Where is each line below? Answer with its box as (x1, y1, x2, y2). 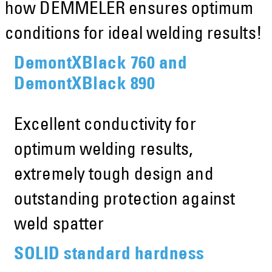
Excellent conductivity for (14, 117, 196, 135)
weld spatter (14, 216, 104, 234)
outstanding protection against (14, 191, 236, 209)
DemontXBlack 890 (14, 76, 155, 94)
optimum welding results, (14, 141, 193, 160)
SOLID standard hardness (14, 246, 205, 264)
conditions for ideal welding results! (5, 25, 262, 44)
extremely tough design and (14, 166, 214, 185)
